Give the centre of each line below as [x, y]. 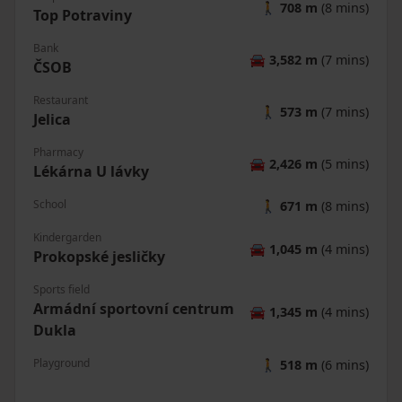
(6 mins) [343, 365]
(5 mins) [343, 163]
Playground [61, 363]
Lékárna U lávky [91, 172]
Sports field [61, 290]
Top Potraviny [83, 16]
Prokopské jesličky [99, 257]
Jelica [52, 120]
